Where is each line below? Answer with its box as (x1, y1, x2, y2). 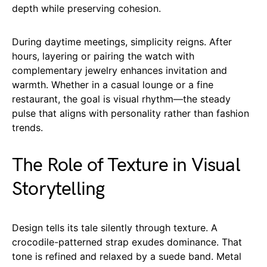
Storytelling (12, 177, 105, 201)
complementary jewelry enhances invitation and (12, 64, 227, 76)
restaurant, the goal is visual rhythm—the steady (12, 92, 231, 105)
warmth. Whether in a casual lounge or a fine (12, 78, 213, 91)
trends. (12, 121, 43, 133)
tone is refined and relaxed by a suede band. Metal (12, 250, 241, 262)
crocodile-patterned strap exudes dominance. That (12, 235, 242, 248)
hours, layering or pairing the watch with (12, 49, 194, 62)
